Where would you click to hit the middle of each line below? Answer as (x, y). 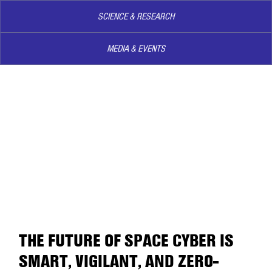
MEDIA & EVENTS (136, 48)
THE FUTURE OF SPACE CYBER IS (126, 241)
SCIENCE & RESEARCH (136, 16)
